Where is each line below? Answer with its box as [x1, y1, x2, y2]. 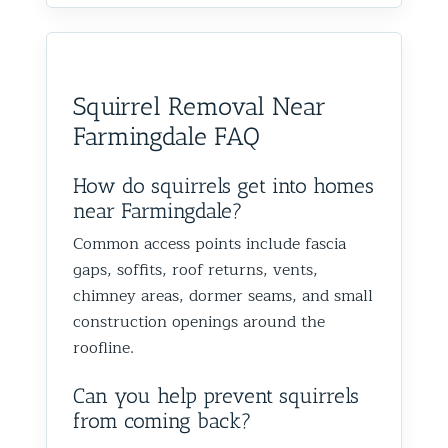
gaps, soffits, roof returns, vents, [73, 256, 318, 283]
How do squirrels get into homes [73, 172, 374, 198]
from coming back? [73, 407, 252, 433]
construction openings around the [73, 308, 325, 335]
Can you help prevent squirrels [73, 382, 359, 408]
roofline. [73, 334, 134, 361]
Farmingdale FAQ [73, 120, 260, 151]
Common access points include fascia [73, 230, 346, 257]
